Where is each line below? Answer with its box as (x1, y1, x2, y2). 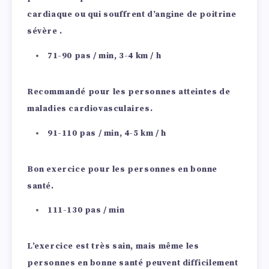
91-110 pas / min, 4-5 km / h (47, 127, 166, 139)
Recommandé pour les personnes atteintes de (27, 86, 231, 97)
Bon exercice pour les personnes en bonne (27, 163, 218, 175)
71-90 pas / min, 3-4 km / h (47, 50, 162, 61)
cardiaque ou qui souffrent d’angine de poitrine (27, 9, 237, 20)
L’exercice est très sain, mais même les (27, 241, 199, 252)
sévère (27, 26, 60, 37)
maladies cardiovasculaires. (27, 103, 153, 114)
